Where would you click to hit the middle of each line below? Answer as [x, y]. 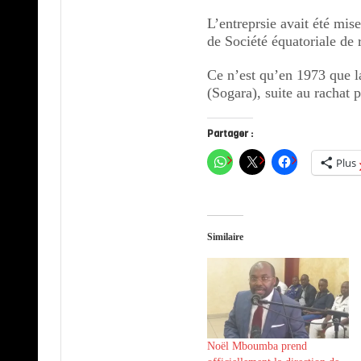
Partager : [230, 133]
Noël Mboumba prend [257, 346]
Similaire [226, 237]
